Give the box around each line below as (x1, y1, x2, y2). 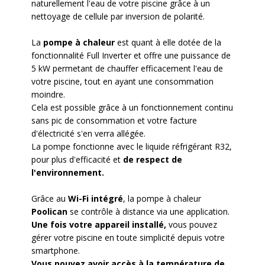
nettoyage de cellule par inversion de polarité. (31, 10, 205, 22)
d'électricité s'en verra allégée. (31, 127, 146, 139)
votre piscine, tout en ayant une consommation (31, 75, 214, 87)
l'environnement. (31, 166, 104, 178)
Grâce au (31, 192, 68, 204)
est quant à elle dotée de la (114, 36, 221, 48)
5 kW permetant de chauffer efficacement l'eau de (31, 62, 223, 74)
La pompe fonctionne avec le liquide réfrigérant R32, (31, 140, 232, 152)
